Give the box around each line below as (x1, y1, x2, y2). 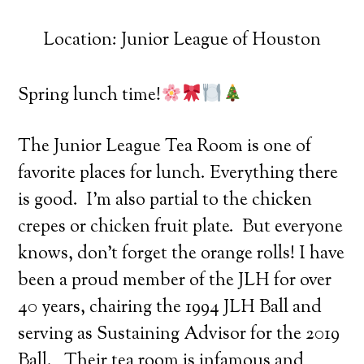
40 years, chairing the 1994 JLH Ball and (18, 294, 323, 321)
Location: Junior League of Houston (43, 27, 321, 54)
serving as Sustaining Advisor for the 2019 (18, 321, 340, 348)
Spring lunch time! (18, 82, 162, 109)
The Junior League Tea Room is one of (18, 133, 312, 160)
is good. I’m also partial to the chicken (18, 187, 313, 214)
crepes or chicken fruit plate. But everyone (18, 214, 344, 240)
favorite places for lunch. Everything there (18, 160, 339, 187)
